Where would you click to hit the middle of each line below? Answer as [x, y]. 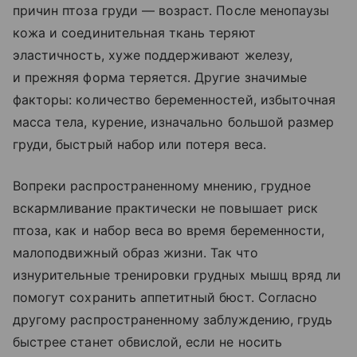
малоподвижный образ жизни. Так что [135, 252]
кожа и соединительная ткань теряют [134, 32]
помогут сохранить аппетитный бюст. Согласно [165, 297]
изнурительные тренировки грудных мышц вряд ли [177, 275]
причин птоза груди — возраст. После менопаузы [171, 10]
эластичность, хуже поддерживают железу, [153, 55]
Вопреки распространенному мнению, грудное [162, 185]
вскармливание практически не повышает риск [166, 208]
